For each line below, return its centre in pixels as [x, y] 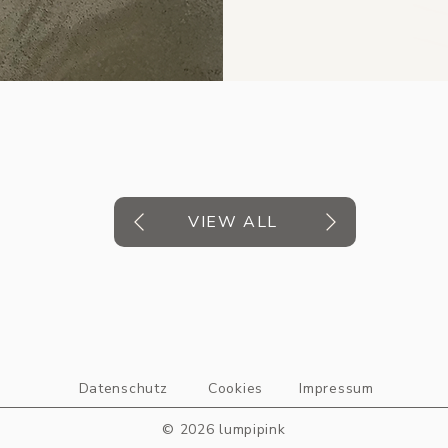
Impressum [336, 388]
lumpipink [250, 429]
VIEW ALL [233, 222]
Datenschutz [123, 388]
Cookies [235, 388]
